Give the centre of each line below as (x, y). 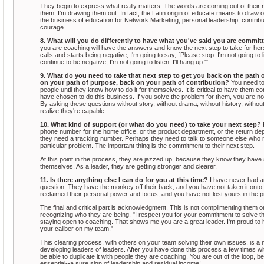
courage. (53, 27)
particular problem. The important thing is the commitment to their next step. (147, 145)
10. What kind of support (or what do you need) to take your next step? (151, 124)
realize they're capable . (74, 110)
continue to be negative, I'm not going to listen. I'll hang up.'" (124, 62)
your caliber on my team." (77, 228)
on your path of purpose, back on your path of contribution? (135, 82)
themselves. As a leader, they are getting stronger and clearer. (128, 166)
